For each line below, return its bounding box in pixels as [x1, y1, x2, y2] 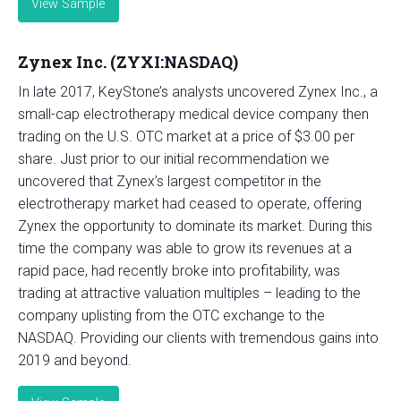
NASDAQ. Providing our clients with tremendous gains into [18, 328, 379, 346]
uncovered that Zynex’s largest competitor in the [18, 172, 321, 190]
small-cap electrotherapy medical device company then [18, 105, 369, 123]
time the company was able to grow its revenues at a [18, 239, 352, 257]
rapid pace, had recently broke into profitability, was [18, 261, 340, 279]
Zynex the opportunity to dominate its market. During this [18, 217, 372, 235]
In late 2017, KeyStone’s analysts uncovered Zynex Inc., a [18, 82, 378, 100]
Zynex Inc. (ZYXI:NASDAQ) [18, 50, 238, 73]
